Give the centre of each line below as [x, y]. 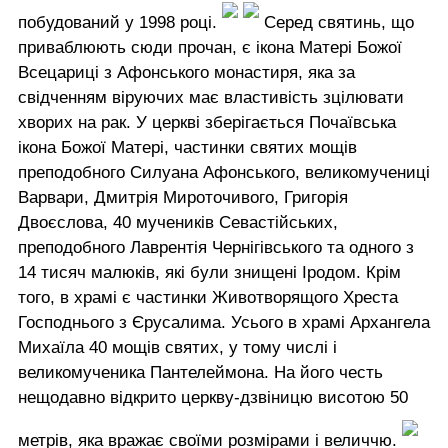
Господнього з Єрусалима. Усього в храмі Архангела [224, 323]
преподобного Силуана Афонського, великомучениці [224, 173]
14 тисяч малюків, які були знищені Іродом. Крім [209, 273]
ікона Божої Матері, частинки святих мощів [187, 148]
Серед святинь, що [336, 23]
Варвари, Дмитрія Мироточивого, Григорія [183, 198]
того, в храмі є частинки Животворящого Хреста [208, 298]
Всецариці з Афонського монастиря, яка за [186, 73]
